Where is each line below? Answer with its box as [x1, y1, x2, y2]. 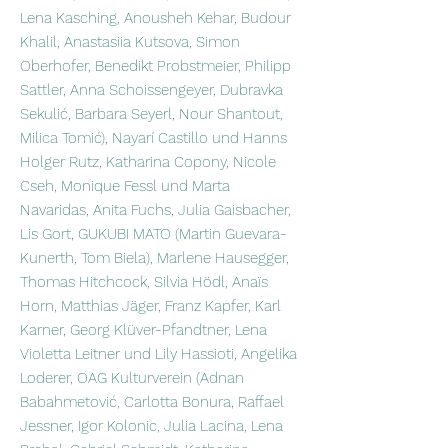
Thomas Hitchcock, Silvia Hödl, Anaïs [20, 273, 268, 291]
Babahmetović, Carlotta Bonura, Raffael [20, 393, 284, 411]
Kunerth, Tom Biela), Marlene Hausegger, [20, 249, 289, 267]
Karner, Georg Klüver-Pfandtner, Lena [20, 321, 267, 339]
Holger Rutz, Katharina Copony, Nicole [20, 153, 276, 171]
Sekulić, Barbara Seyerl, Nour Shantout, [20, 105, 283, 123]
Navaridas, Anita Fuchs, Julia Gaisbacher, [20, 201, 291, 219]
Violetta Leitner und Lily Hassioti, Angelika [20, 345, 297, 363]
